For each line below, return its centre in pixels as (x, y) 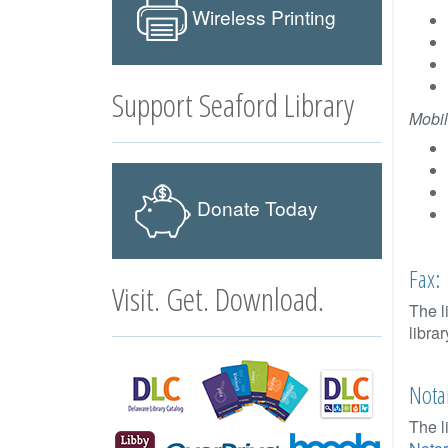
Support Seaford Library (233, 104)
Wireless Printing (264, 17)
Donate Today (255, 208)
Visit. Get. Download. (218, 298)
